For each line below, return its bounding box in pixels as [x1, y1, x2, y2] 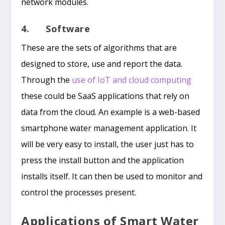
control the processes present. [21, 186, 137, 198]
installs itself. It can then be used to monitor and [21, 170, 203, 182]
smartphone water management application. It [21, 122, 197, 134]
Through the [21, 74, 72, 85]
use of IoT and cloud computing [72, 74, 192, 85]
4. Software [21, 22, 90, 35]
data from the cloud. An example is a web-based [21, 106, 200, 118]
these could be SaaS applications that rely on [21, 90, 190, 101]
